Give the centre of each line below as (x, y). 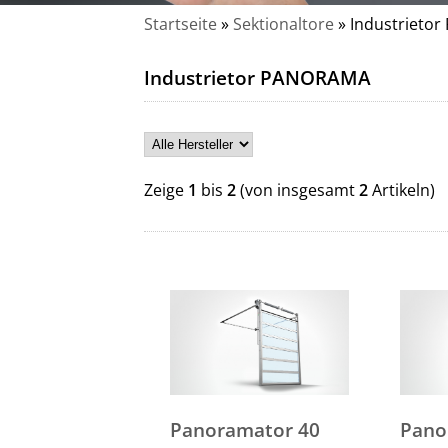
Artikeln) (401, 190)
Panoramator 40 (244, 430)
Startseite (180, 24)
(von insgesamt (297, 190)
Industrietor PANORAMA (257, 77)
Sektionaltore (283, 24)
